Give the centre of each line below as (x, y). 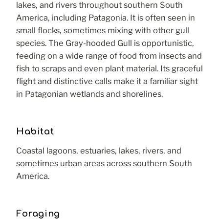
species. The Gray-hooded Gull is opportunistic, (105, 43)
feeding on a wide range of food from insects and (109, 55)
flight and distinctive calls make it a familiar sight (107, 81)
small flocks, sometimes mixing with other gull (103, 30)
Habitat (35, 131)
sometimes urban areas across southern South (104, 164)
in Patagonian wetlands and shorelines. (89, 94)
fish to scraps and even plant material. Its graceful (109, 68)
